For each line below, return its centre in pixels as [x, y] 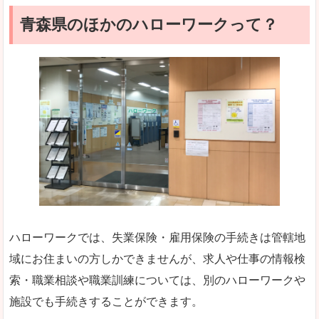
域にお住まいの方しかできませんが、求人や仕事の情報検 [157, 259]
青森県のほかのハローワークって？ [149, 25]
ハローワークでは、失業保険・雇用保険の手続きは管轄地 [157, 238]
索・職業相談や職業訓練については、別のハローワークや [157, 281]
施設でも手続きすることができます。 [106, 302]
